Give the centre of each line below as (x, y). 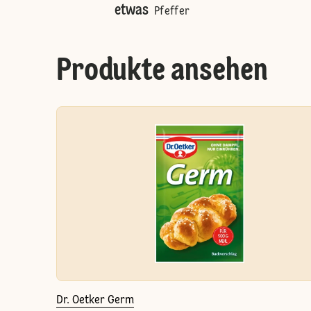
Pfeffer (172, 12)
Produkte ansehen (162, 72)
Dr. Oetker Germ (95, 301)
